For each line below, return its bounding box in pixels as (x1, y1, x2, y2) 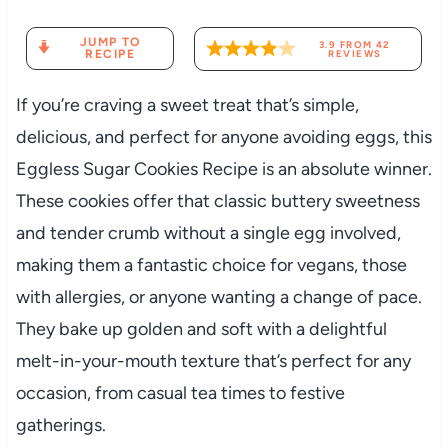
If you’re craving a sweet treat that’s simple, (15, 93, 359, 116)
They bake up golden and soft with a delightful (15, 317, 387, 340)
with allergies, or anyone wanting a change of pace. (15, 285, 422, 308)
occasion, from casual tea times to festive (15, 381, 345, 404)
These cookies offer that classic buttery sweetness (15, 189, 420, 212)
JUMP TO (79, 35, 141, 50)
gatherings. (15, 413, 106, 436)
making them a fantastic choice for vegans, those (15, 253, 407, 276)
